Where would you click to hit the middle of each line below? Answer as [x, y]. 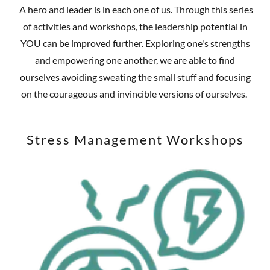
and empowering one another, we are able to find [135, 60]
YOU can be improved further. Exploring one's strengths [135, 43]
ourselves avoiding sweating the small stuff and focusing [135, 77]
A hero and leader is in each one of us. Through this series [135, 10]
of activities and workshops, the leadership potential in [135, 27]
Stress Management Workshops [135, 140]
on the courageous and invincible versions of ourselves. [135, 94]
